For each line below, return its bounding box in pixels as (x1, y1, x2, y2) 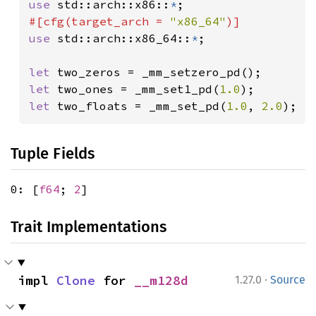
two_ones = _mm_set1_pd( (57, 82, 219, 96)
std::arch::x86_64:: (57, 31, 191, 45)
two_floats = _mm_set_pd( (57, 99, 226, 113)
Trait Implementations (11, 217, 166, 236)
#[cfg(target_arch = (29, 14, 170, 28)
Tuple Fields (11, 144, 95, 163)
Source (270, 273, 305, 286)
